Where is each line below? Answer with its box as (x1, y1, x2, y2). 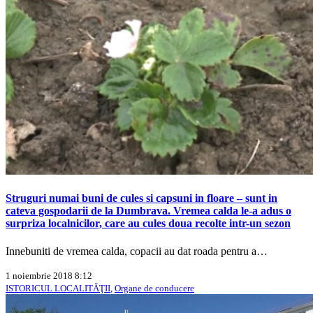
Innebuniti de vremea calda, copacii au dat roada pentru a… (6, 245, 268, 257)
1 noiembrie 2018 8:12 (6, 270, 92, 281)
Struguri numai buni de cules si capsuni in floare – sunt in (6, 192, 277, 205)
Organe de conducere (115, 282, 194, 293)
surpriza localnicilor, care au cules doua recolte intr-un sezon (6, 217, 291, 230)
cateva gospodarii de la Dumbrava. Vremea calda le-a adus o (6, 205, 291, 217)
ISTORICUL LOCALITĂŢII (6, 282, 110, 293)
